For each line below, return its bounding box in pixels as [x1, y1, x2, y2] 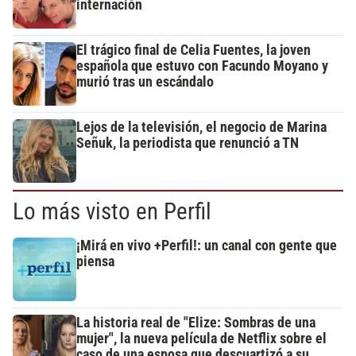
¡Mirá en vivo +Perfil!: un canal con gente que [76, 238, 337, 254]
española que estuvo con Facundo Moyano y [76, 58, 328, 75]
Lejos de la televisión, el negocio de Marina [76, 119, 327, 136]
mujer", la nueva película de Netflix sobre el [76, 331, 327, 347]
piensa [76, 253, 114, 270]
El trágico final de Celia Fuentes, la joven [76, 42, 311, 59]
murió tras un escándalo [76, 74, 214, 91]
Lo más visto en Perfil [13, 198, 211, 226]
